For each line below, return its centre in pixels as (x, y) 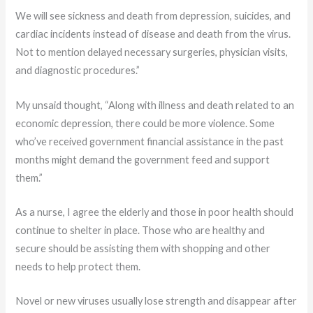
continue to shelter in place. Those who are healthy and (140, 230)
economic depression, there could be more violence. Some (145, 123)
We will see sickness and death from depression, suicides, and (153, 16)
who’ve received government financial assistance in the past (150, 141)
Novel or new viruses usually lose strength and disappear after (156, 301)
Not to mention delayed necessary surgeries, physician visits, (152, 52)
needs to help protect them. (78, 267)
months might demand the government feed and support (143, 159)
